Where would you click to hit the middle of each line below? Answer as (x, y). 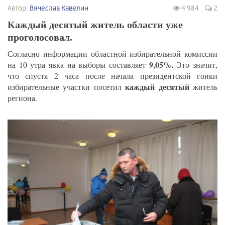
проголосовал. (40, 37)
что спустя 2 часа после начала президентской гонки (113, 76)
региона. (22, 98)
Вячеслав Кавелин (59, 8)
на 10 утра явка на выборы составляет (78, 65)
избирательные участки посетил (67, 87)
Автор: (19, 8)
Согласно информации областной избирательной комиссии (113, 54)
